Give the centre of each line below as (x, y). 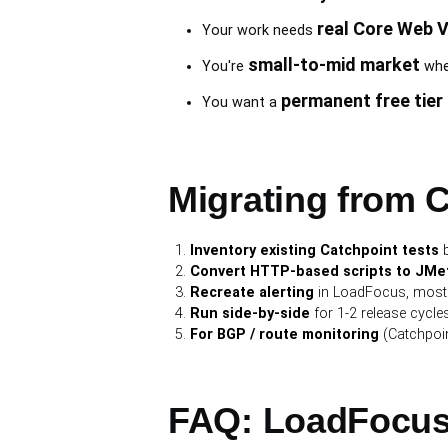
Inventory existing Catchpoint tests (315, 251)
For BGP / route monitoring (285, 335)
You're (224, 67)
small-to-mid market (333, 65)
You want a (241, 103)
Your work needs (259, 31)
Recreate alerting (252, 293)
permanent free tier (361, 101)
